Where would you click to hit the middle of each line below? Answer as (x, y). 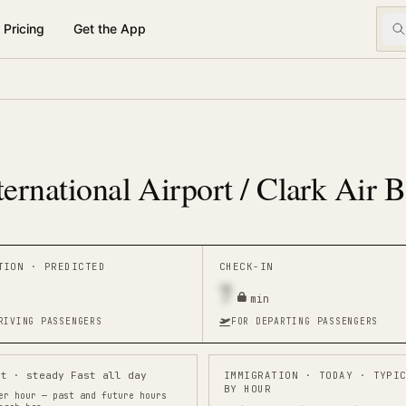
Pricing (24, 29)
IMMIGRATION (261, 375)
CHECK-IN (246, 266)
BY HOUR (248, 389)
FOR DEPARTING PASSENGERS (304, 321)
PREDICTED (75, 266)
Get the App (110, 29)
